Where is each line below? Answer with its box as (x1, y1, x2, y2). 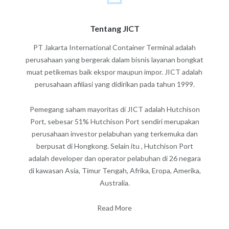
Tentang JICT (89, 24, 140, 33)
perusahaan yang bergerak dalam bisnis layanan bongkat (26, 55, 203, 64)
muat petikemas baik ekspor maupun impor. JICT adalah (27, 67, 202, 76)
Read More (97, 203, 132, 212)
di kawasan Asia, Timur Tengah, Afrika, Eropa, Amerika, (28, 166, 201, 175)
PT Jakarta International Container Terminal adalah (33, 43, 196, 52)
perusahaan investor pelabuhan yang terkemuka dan (31, 129, 198, 138)
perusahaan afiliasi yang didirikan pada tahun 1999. (34, 80, 195, 88)
